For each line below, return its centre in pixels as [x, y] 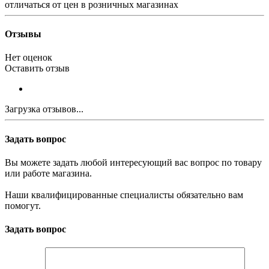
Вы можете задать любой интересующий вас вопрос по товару [133, 162]
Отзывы [23, 34]
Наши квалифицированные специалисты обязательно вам [124, 195]
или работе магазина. [48, 173]
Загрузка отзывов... [44, 109]
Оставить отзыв [37, 68]
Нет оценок [29, 58]
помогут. [23, 205]
